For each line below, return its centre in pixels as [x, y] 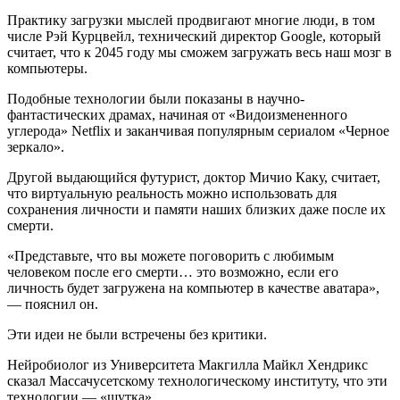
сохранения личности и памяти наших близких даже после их [196, 209]
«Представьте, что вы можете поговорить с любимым [171, 255]
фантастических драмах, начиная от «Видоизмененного [177, 114]
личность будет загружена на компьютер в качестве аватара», [193, 287]
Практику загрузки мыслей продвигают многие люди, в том [191, 20]
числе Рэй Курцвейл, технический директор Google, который [194, 36]
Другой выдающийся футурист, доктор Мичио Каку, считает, [194, 177]
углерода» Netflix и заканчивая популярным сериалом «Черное [198, 130]
